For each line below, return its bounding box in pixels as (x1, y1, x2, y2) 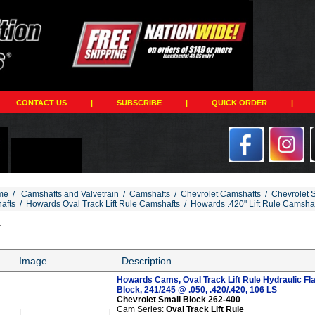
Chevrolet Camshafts (181, 188, 261, 199)
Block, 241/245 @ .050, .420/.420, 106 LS (117, 284, 277, 295)
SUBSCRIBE (117, 98, 162, 107)
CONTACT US (16, 98, 67, 107)
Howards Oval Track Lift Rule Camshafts (26, 198, 180, 209)
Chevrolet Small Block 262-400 (117, 294, 240, 304)
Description (122, 255, 172, 266)
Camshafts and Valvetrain (21, 188, 119, 199)
